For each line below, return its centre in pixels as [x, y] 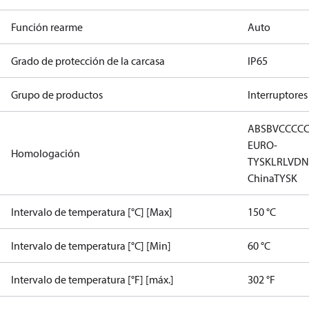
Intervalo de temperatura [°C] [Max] [92, 212]
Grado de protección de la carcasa [88, 61]
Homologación [46, 153]
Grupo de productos [57, 94]
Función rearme [47, 27]
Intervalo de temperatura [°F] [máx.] [92, 279]
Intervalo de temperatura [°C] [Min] [91, 246]
